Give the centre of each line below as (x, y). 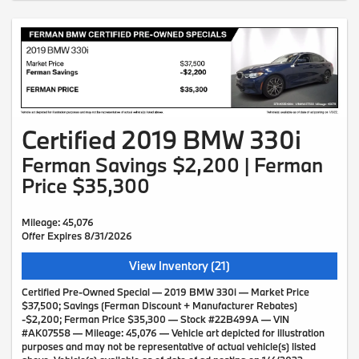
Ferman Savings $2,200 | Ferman (172, 164)
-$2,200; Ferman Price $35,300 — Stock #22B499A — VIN (155, 319)
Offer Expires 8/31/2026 (77, 235)
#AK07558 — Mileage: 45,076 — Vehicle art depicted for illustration (173, 332)
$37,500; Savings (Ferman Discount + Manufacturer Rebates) (159, 305)
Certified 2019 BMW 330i (161, 139)
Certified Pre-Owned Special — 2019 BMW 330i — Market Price (165, 291)
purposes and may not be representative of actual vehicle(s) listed (169, 346)
